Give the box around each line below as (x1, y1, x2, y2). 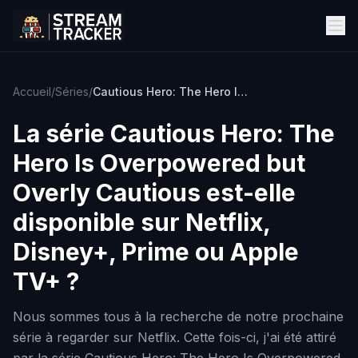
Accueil (13, 85, 51, 98)
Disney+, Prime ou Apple (13, 237, 299, 266)
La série (13, 119, 110, 148)
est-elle (201, 178, 296, 207)
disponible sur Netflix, (13, 208, 270, 237)
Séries (55, 85, 89, 98)
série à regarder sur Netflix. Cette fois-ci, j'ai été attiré (13, 329, 336, 345)
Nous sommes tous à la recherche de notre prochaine (13, 308, 344, 324)
